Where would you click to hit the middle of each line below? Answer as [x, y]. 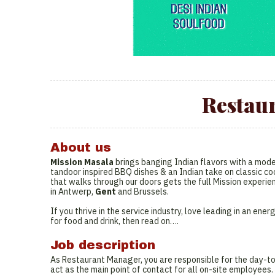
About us [81, 147]
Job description [103, 245]
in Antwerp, [73, 192]
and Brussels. [143, 192]
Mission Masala [82, 162]
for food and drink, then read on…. [114, 221]
